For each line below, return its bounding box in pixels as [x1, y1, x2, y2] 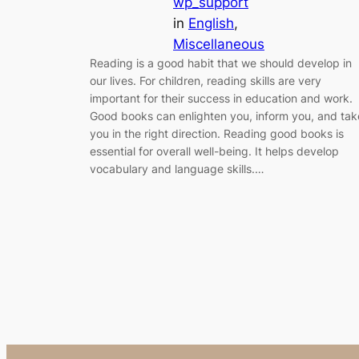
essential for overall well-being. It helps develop [90, 143, 339, 158]
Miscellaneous [173, 35, 264, 52]
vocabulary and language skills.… [90, 161, 264, 175]
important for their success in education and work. [90, 91, 353, 105]
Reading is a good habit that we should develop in [90, 55, 352, 70]
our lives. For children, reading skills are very [90, 73, 321, 87]
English [188, 14, 234, 31]
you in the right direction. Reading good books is [90, 126, 344, 140]
